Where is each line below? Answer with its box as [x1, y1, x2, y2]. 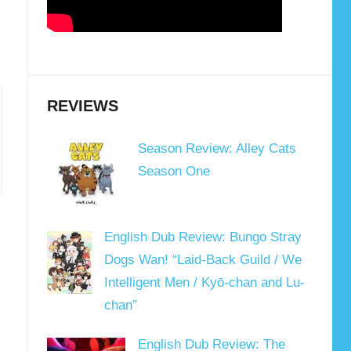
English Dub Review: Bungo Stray [103, 230, 302, 245]
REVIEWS [46, 97, 118, 115]
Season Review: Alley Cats [137, 141, 296, 157]
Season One [137, 164, 210, 179]
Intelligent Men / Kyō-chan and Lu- [103, 275, 305, 291]
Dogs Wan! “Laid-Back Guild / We [103, 252, 302, 268]
